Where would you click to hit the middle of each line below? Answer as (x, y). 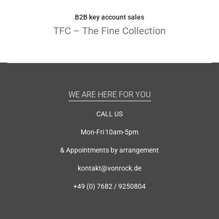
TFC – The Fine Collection (109, 31)
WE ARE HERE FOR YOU (109, 94)
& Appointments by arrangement (109, 150)
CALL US (109, 114)
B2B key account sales (109, 17)
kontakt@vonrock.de (109, 168)
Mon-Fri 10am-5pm (109, 132)
